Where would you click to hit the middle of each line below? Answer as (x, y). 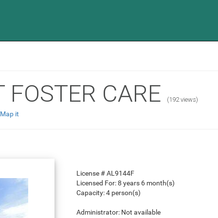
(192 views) (182, 100)
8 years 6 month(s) (146, 183)
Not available (141, 212)
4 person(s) (123, 193)
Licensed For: (97, 183)
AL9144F (120, 173)
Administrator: (99, 212)
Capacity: (91, 193)
